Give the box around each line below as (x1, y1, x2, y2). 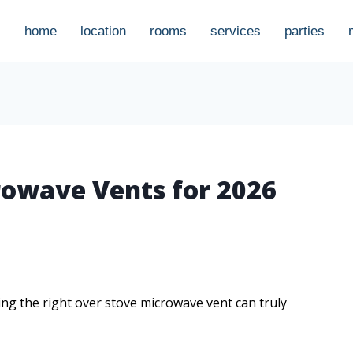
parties (284, 24, 325, 39)
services (210, 24, 261, 39)
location (80, 24, 126, 39)
